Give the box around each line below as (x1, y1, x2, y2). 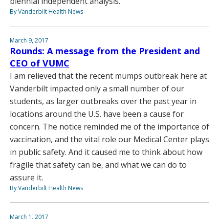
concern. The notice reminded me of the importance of (10, 121, 209, 132)
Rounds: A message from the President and (10, 45, 200, 57)
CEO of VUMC (10, 57, 69, 69)
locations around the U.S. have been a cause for (10, 109, 184, 120)
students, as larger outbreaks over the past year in (10, 96, 197, 107)
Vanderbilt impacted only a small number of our (10, 83, 184, 94)
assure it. (10, 172, 43, 183)
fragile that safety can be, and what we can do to (10, 159, 187, 171)
